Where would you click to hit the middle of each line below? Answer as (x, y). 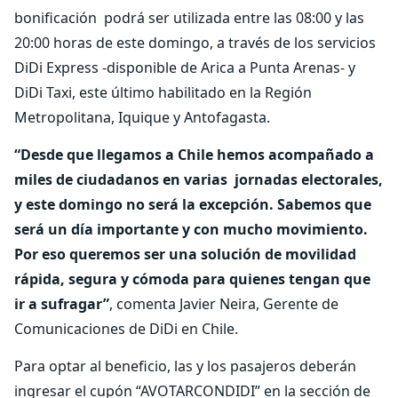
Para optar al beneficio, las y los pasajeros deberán (185, 366)
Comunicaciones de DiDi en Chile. (126, 329)
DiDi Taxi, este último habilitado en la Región (163, 92)
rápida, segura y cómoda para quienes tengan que (192, 279)
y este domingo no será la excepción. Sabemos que (193, 204)
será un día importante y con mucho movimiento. (191, 229)
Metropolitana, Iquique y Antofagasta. (142, 117)
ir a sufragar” (62, 304)
